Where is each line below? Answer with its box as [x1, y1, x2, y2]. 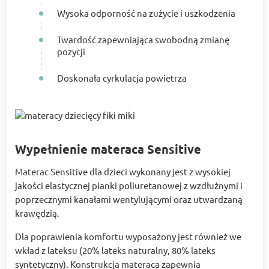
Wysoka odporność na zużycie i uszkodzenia [57, 7, 235, 19]
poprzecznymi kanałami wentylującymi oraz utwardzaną [15, 193, 243, 205]
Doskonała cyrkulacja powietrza [57, 72, 187, 84]
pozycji [57, 46, 85, 58]
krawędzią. [15, 207, 59, 219]
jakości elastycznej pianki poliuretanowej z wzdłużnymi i [15, 180, 243, 192]
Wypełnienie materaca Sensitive [15, 141, 201, 157]
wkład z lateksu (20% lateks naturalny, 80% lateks [15, 244, 216, 256]
